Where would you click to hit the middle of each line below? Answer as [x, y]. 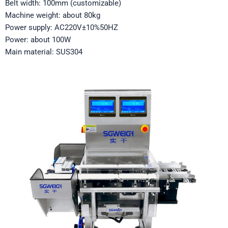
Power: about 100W [38, 40]
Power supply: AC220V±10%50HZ [62, 28]
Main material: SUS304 [44, 52]
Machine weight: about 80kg [53, 16]
